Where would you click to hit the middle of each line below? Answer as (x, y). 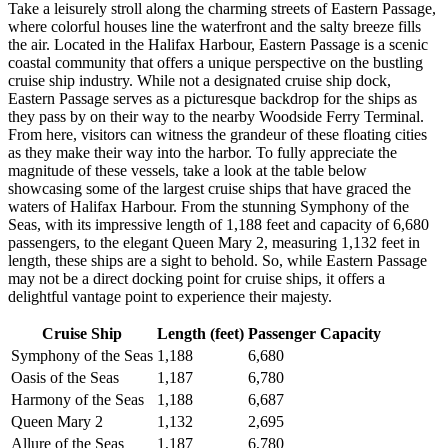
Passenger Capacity (314, 334)
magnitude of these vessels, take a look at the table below (187, 171)
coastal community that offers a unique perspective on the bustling (215, 63)
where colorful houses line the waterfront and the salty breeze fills (214, 27)
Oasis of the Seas (65, 378)
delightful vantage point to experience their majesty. (170, 297)
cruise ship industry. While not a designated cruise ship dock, (199, 81)
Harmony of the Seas (77, 400)
